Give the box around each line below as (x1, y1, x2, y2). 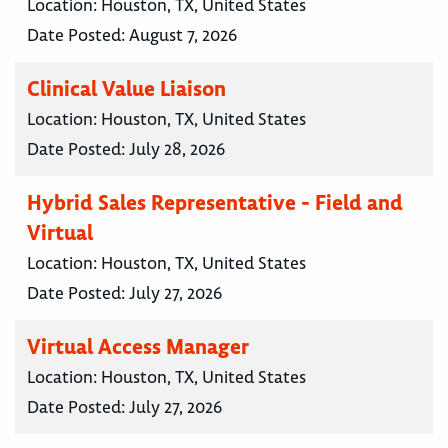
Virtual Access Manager (27, 333, 249, 361)
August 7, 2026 (129, 24, 237, 47)
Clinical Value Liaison (27, 75, 226, 103)
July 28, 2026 (129, 138, 225, 161)
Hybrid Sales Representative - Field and (27, 189, 403, 217)
